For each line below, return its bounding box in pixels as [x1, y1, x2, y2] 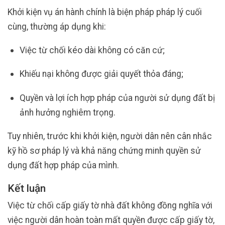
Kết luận [8, 182, 46, 195]
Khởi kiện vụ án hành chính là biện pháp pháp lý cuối [8, 7, 202, 17]
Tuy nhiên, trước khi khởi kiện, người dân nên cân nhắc [8, 131, 212, 142]
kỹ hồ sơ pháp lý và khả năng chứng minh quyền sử [8, 146, 201, 156]
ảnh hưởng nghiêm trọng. [19, 107, 116, 118]
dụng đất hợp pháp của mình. [8, 160, 119, 171]
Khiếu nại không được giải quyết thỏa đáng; [19, 69, 183, 79]
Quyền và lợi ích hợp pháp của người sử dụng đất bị [19, 92, 215, 103]
